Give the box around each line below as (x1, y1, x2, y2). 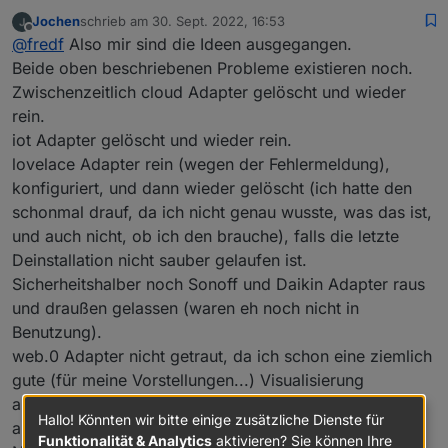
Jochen (32, 12, 80, 29)
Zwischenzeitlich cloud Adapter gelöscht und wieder (12, 81, 406, 102)
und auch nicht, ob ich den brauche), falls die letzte (12, 225, 399, 246)
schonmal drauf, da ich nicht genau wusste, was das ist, (12, 201, 432, 222)
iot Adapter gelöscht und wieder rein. (12, 129, 292, 150)
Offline (28, 27, 69, 44)
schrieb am (80, 12, 152, 29)
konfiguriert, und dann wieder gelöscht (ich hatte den (12, 177, 412, 198)
